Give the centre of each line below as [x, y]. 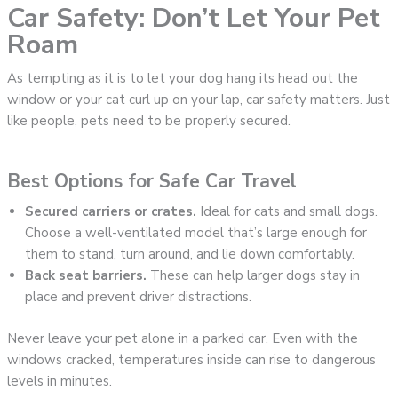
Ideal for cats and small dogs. [287, 212]
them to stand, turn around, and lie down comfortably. [190, 255]
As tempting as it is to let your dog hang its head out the [183, 79]
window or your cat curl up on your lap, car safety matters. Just [199, 100]
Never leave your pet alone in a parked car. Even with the [183, 338]
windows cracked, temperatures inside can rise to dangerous [192, 359]
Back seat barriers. [86, 276]
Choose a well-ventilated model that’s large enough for [196, 233]
